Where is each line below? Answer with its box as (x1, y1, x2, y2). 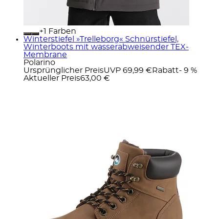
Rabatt (152, 66, 179, 74)
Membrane (23, 50, 67, 59)
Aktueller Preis (23, 74, 80, 82)
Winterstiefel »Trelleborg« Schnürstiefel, (23, 35, 178, 43)
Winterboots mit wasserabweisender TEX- (23, 43, 189, 51)
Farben (46, 27, 76, 35)
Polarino (23, 58, 55, 66)
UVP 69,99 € (104, 66, 152, 74)
